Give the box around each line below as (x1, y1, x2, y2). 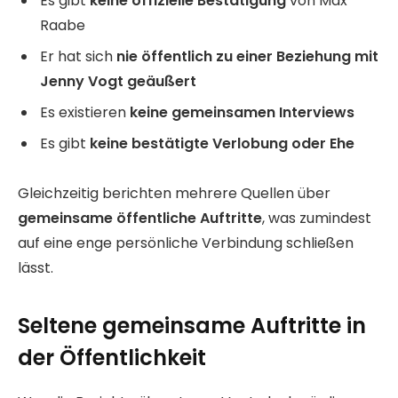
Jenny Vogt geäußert (40, 70, 196, 92)
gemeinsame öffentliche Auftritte (18, 208, 262, 229)
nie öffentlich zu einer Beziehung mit (116, 45, 378, 67)
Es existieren (40, 101, 130, 123)
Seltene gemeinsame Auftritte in (18, 310, 366, 340)
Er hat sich (40, 45, 116, 67)
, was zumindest (262, 208, 371, 229)
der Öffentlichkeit (18, 342, 206, 372)
